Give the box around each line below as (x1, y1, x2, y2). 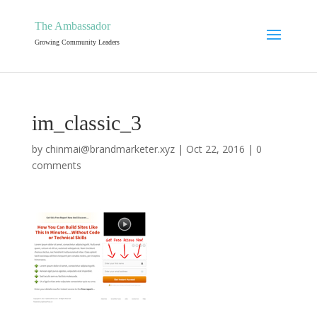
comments (31, 158, 81, 172)
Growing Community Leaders (34, 38, 120, 46)
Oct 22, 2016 (185, 142, 245, 156)
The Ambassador (34, 20, 110, 32)
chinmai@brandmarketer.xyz (45, 142, 175, 156)
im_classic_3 (31, 111, 142, 134)
